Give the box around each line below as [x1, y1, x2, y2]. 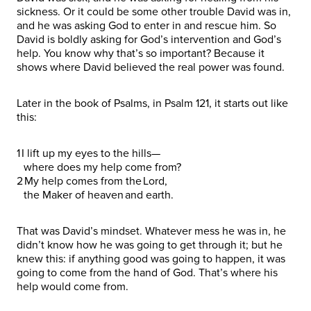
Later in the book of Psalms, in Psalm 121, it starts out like [17, 96, 288, 110]
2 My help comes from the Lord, [17, 174, 170, 188]
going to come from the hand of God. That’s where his [17, 265, 278, 280]
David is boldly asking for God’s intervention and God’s [17, 32, 281, 47]
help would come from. [17, 279, 134, 294]
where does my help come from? [17, 160, 184, 174]
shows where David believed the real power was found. [17, 60, 290, 74]
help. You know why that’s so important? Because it [17, 46, 264, 60]
